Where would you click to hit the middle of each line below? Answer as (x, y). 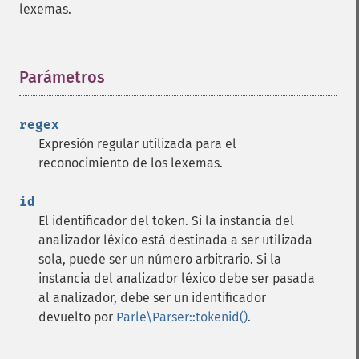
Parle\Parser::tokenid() (182, 317)
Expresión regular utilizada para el (137, 144)
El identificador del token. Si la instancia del (166, 221)
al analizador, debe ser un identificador (152, 298)
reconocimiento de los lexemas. (131, 163)
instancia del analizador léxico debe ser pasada (177, 278)
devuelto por (77, 317)
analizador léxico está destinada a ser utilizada (175, 240)
